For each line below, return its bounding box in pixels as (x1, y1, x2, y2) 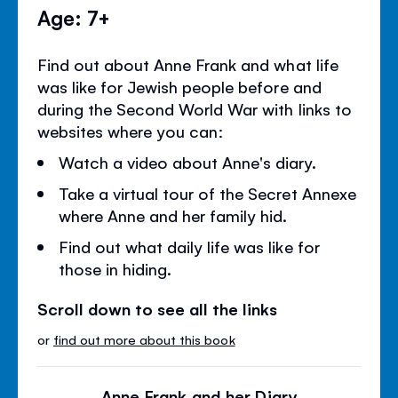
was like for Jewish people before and (37, 76, 322, 98)
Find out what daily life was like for (59, 235, 320, 258)
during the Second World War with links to (37, 98, 352, 120)
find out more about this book (53, 330, 235, 348)
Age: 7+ (37, 4, 111, 31)
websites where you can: (37, 120, 225, 142)
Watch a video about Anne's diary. (59, 151, 316, 173)
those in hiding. (59, 258, 172, 280)
